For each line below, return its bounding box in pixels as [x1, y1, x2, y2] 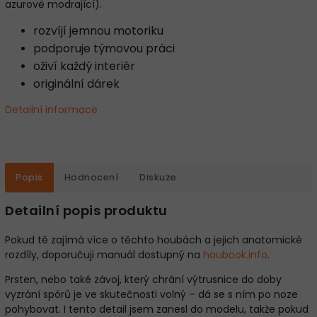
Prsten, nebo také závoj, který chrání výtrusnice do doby [5, 272, 282, 287]
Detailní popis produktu [5, 202, 168, 219]
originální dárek [33, 76, 120, 92]
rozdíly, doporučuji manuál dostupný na [5, 248, 203, 263]
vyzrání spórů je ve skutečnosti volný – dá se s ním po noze [5, 287, 298, 302]
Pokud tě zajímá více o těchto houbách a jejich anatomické [5, 233, 302, 248]
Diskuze [139, 171, 177, 183]
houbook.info [203, 248, 267, 263]
